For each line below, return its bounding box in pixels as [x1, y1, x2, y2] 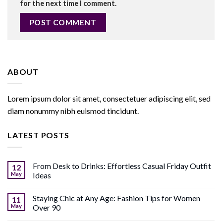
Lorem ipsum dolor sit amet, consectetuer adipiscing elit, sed [7, 94, 211, 104]
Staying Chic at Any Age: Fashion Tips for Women [33, 193, 200, 203]
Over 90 [33, 202, 60, 212]
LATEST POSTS [7, 130, 69, 140]
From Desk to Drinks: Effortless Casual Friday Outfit [33, 161, 211, 170]
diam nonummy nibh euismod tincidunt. [7, 106, 139, 116]
